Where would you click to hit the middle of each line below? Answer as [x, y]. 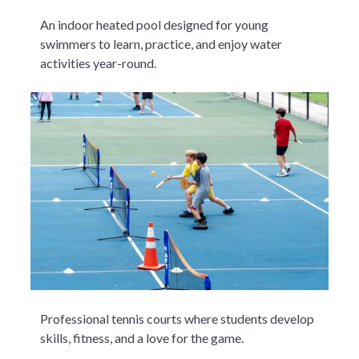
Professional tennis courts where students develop [177, 319]
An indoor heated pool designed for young [155, 24]
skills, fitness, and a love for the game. [142, 338]
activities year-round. [99, 63]
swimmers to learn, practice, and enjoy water [161, 43]
